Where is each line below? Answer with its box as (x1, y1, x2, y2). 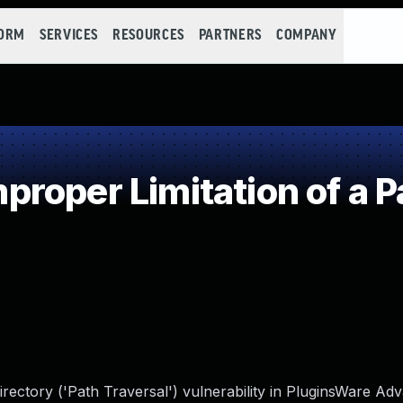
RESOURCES (112, 28, 184, 43)
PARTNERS (198, 28, 262, 43)
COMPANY (275, 28, 337, 43)
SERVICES (39, 28, 99, 43)
